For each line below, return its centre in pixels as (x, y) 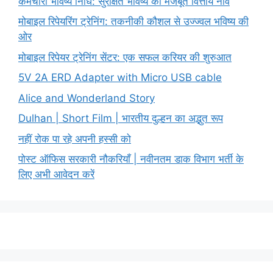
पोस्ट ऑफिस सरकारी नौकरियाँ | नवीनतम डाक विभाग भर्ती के (131, 159)
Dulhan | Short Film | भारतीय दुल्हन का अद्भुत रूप (121, 119)
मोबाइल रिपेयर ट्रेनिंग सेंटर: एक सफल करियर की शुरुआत (125, 57)
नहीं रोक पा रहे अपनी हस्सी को (75, 139)
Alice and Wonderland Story (87, 98)
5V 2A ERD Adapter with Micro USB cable (120, 78)
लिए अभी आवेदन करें (56, 175)
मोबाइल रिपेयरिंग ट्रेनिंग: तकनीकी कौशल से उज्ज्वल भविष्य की (133, 22)
